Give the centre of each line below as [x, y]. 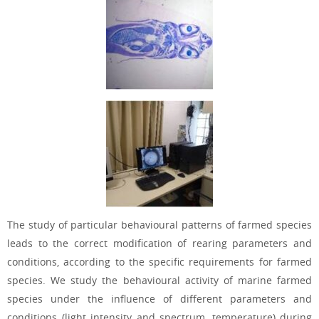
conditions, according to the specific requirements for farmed [159, 261]
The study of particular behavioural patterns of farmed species [159, 224]
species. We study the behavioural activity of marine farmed [159, 280]
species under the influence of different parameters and [159, 298]
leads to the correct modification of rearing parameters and [159, 243]
